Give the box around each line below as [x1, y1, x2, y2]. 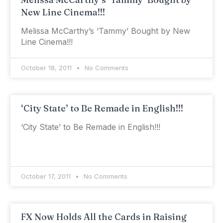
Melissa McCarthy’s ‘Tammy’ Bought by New [20, 26, 190, 36]
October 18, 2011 [20, 64, 74, 72]
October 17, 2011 [20, 172, 73, 180]
